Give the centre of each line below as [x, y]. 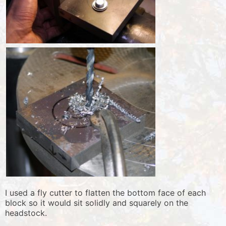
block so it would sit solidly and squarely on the [97, 203]
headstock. [26, 213]
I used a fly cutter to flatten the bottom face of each [105, 193]
